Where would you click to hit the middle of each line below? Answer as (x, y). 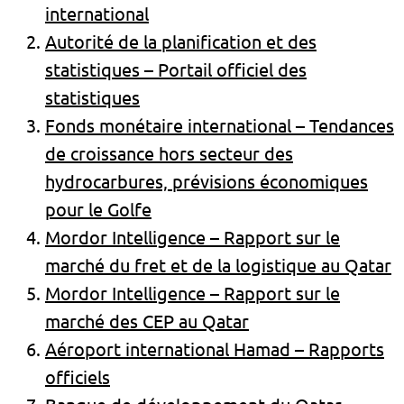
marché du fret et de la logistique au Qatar (218, 265)
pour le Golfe (98, 209)
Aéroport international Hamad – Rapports (215, 349)
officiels (78, 377)
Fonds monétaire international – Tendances (220, 125)
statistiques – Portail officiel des (176, 69)
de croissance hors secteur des (169, 153)
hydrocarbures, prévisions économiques (207, 181)
